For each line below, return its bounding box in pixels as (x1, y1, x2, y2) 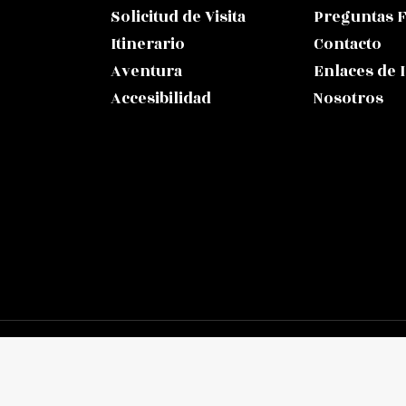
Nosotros (314, 87, 383, 111)
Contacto (314, 33, 382, 57)
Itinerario (111, 33, 185, 57)
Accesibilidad (111, 87, 211, 111)
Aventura (111, 60, 182, 84)
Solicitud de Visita (111, 5, 246, 30)
